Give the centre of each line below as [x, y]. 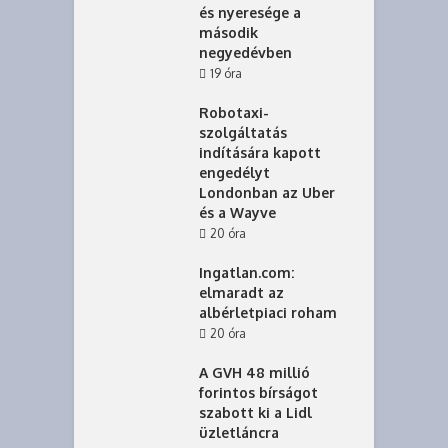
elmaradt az [241, 292]
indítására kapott [260, 152]
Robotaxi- [234, 112]
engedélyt [234, 172]
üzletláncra [239, 432]
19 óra [226, 73]
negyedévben [245, 52]
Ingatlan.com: [246, 272]
